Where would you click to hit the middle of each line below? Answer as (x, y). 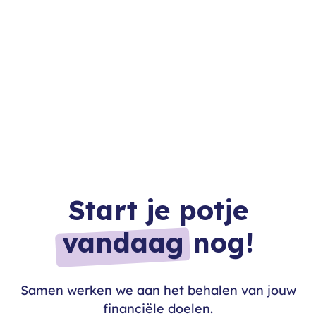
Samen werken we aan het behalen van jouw (158, 290)
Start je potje (158, 209)
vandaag (123, 242)
